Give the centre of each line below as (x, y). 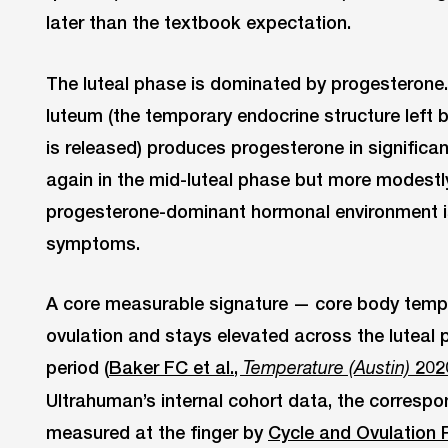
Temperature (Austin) (326, 368)
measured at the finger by (157, 432)
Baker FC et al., (176, 367)
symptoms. (93, 242)
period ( (77, 367)
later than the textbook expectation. (198, 21)
